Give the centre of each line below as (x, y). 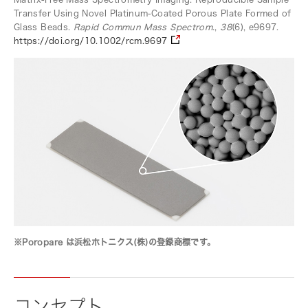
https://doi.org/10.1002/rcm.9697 (91, 41)
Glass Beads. (44, 27)
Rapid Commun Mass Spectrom (143, 27)
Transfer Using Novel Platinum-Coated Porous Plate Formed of (153, 13)
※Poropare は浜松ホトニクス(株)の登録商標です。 (115, 242)
